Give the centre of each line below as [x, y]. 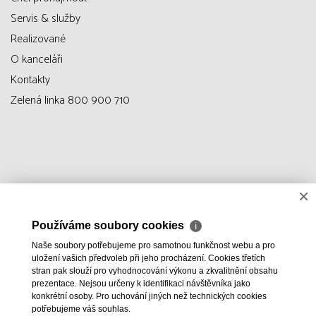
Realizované [38, 39]
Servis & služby [45, 19]
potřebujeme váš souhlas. [81, 309]
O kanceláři [37, 60]
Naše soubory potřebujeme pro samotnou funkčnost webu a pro [153, 245]
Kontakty [30, 80]
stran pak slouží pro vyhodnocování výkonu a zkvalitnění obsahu [155, 271]
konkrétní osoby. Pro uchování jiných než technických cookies [149, 296]
